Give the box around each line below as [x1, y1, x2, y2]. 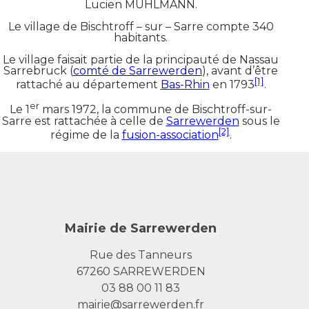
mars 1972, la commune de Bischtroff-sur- [39, 103, 272, 117]
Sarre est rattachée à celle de [1, 114, 166, 128]
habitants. [114, 31, 168, 44]
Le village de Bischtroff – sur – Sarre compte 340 [8, 20, 274, 33]
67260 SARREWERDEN [76, 264, 206, 278]
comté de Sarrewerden [73, 64, 202, 77]
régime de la [50, 128, 122, 141]
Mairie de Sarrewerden [65, 220, 217, 236]
